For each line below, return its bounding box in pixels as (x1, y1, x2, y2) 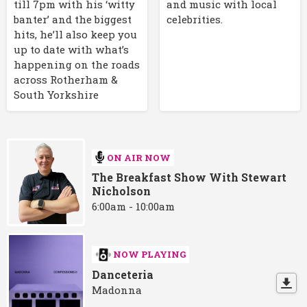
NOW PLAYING (113, 248, 186, 261)
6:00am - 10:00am (92, 199, 175, 214)
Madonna (92, 283, 143, 297)
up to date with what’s (14, 42, 129, 56)
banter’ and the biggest (14, 12, 132, 26)
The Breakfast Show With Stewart (92, 170, 287, 185)
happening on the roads (14, 57, 140, 71)
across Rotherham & (14, 72, 118, 86)
